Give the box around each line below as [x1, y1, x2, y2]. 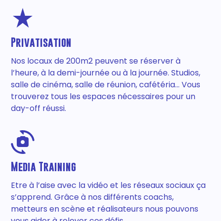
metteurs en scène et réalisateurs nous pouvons [11, 203, 199, 215]
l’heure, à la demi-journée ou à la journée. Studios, [11, 67, 201, 78]
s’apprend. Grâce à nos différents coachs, [11, 191, 174, 203]
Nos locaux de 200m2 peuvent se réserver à [11, 55, 181, 67]
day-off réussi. [11, 103, 67, 114]
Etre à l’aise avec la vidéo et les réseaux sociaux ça [11, 180, 206, 191]
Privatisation [11, 36, 72, 49]
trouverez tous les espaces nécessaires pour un [11, 91, 196, 102]
